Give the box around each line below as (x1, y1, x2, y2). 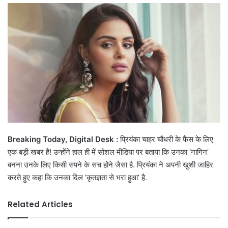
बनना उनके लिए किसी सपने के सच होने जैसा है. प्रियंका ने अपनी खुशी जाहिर (8, 160, 213, 170)
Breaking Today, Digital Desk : (8, 134, 120, 145)
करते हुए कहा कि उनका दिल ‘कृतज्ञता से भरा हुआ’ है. (8, 173, 147, 183)
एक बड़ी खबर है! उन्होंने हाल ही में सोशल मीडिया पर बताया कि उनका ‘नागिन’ (8, 147, 209, 157)
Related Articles (8, 199, 73, 210)
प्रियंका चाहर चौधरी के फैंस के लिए (120, 134, 213, 145)
